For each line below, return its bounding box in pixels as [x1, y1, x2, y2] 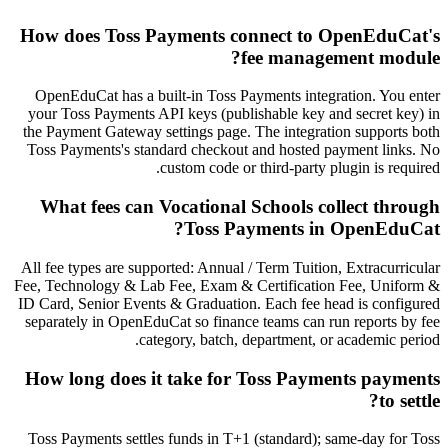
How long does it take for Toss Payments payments [25, 367, 440, 389]
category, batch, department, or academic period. [139, 330, 440, 348]
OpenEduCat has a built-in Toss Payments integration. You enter [35, 87, 440, 105]
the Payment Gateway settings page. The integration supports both [23, 123, 440, 141]
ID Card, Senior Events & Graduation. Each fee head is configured [18, 294, 440, 312]
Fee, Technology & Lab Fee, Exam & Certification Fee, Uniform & [14, 276, 440, 294]
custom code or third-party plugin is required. [160, 159, 440, 177]
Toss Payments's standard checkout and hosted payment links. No [27, 141, 440, 159]
